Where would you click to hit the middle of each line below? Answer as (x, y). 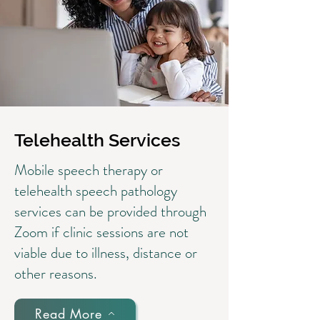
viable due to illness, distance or (106, 253)
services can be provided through (110, 211)
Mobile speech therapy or (89, 170)
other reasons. (56, 274)
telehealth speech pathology (96, 191)
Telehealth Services (97, 140)
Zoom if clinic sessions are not (101, 232)
